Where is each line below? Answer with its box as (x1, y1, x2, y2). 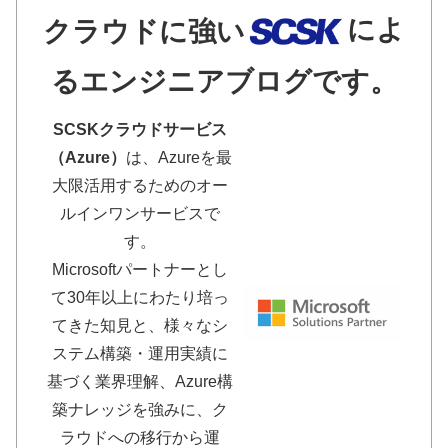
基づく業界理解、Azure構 (47, 373, 233, 391)
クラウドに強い (43, 15, 245, 47)
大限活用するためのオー (52, 177, 228, 195)
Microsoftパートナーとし (52, 261, 228, 279)
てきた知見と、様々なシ (52, 317, 228, 335)
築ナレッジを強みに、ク (52, 401, 228, 419)
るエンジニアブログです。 (50, 65, 398, 97)
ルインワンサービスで (60, 205, 220, 223)
